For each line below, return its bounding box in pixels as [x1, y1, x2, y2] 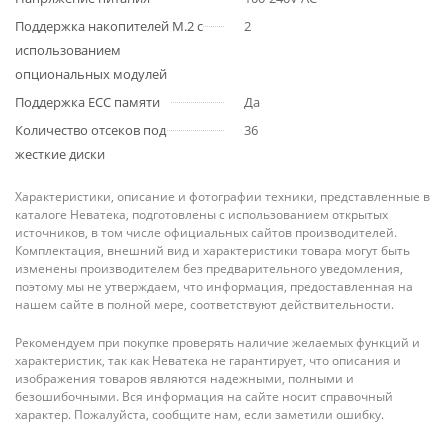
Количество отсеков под [15, 121, 166, 139]
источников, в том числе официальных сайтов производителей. [15, 224, 397, 241]
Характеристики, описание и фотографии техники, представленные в [15, 188, 430, 205]
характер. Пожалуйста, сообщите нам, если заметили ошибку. [15, 406, 384, 423]
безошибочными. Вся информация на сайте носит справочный [15, 388, 393, 405]
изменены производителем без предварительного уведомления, [15, 260, 403, 277]
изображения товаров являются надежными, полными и [15, 370, 354, 387]
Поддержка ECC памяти [15, 93, 160, 111]
